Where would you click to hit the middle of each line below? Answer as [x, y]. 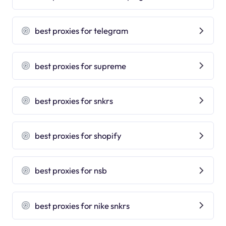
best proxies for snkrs [74, 100]
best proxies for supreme [81, 66]
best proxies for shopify [78, 136]
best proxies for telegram [82, 31]
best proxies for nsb [71, 171]
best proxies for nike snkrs [82, 205]
